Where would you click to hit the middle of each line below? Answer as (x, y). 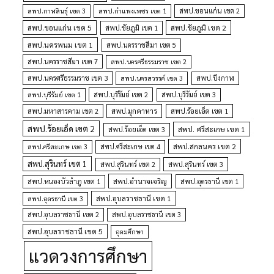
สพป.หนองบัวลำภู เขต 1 (64, 182)
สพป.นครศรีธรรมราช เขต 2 (149, 62)
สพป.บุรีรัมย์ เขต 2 (121, 95)
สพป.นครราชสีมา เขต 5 (141, 45)
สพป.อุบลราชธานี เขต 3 (147, 215)
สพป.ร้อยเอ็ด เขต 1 (199, 111)
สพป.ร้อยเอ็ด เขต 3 (136, 130)
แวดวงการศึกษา (88, 256)
